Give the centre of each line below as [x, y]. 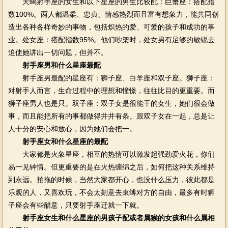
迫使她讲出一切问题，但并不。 [58, 52]
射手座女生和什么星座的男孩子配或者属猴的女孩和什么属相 [118, 218]
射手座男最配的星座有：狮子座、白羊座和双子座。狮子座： [111, 78]
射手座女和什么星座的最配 [65, 141]
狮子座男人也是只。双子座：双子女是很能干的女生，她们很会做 [111, 103]
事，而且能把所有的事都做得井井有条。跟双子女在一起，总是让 [111, 116]
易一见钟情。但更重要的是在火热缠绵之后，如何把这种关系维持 [111, 167]
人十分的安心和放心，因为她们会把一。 [72, 129]
